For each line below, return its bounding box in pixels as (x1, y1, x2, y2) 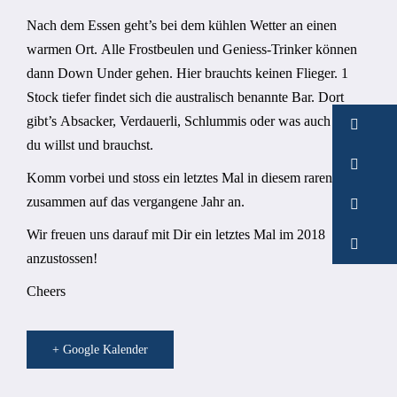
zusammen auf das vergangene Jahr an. (27, 194, 245, 209)
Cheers (27, 284, 66, 299)
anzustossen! (27, 251, 97, 266)
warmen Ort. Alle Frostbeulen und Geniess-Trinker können (27, 42, 357, 57)
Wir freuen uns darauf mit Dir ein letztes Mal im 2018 (27, 227, 325, 242)
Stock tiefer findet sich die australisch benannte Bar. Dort (27, 90, 344, 105)
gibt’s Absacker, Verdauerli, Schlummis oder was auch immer (27, 113, 370, 128)
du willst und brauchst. (27, 137, 153, 152)
